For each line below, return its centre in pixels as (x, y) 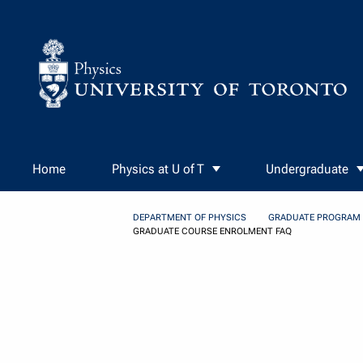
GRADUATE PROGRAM (314, 218)
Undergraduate (307, 169)
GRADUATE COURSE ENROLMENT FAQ (212, 232)
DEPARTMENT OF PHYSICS (189, 218)
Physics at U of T (158, 169)
